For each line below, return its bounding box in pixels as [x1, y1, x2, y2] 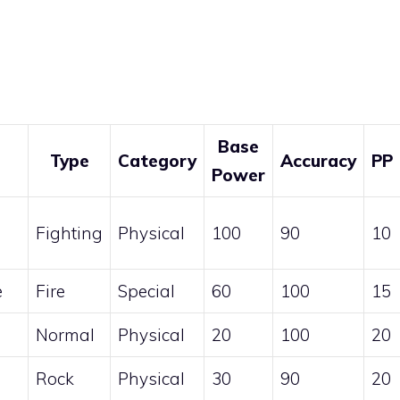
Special [118, 280, 175, 303]
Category [118, 150, 196, 172]
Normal [36, 324, 95, 346]
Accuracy [280, 150, 356, 172]
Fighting [36, 222, 103, 245]
